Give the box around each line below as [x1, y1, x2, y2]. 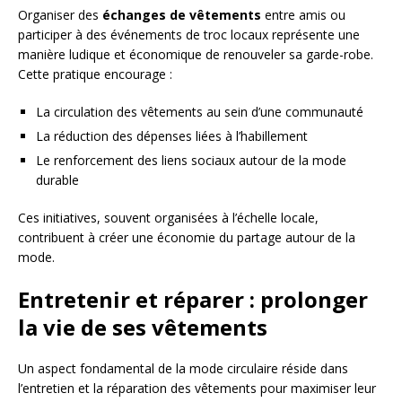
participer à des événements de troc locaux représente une [18, 26, 360, 43]
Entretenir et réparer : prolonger [18, 284, 368, 314]
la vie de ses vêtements [18, 312, 267, 342]
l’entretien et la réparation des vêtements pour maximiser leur [18, 380, 376, 397]
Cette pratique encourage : [18, 66, 172, 83]
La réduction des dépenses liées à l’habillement [36, 127, 308, 144]
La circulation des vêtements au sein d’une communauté [36, 103, 363, 120]
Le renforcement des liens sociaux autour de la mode [36, 152, 346, 169]
